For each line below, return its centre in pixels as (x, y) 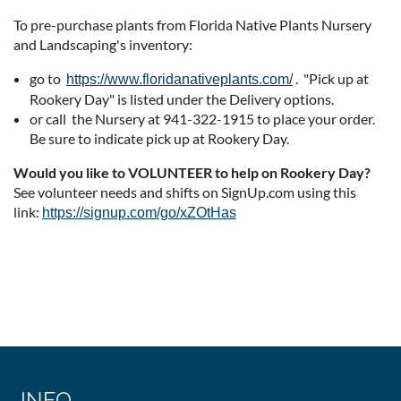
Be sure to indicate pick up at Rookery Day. (159, 139)
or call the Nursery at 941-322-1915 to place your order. (204, 119)
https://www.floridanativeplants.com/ (179, 80)
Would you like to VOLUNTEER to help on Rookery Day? (192, 173)
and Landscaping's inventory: (103, 45)
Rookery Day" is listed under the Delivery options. (184, 99)
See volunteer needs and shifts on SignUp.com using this (185, 192)
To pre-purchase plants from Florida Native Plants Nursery (192, 25)
